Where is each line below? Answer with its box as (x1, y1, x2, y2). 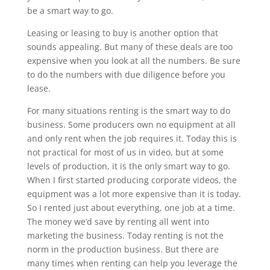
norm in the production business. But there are (27, 243, 219, 255)
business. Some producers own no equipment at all (27, 119, 236, 130)
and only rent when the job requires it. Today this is (27, 133, 237, 144)
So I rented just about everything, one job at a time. (27, 202, 235, 213)
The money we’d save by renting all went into (27, 216, 209, 227)
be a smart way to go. (27, 5, 113, 16)
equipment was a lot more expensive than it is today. (27, 188, 241, 199)
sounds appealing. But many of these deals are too (27, 41, 233, 52)
